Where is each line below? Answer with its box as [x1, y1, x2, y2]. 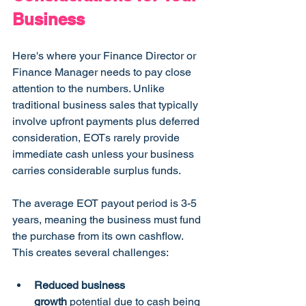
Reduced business [34, 279, 128, 292]
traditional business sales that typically [12, 98, 201, 112]
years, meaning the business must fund [12, 213, 204, 227]
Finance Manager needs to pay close [12, 66, 194, 79]
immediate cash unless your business [12, 148, 197, 161]
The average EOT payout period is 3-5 [12, 197, 199, 210]
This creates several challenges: [12, 246, 169, 260]
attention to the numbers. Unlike [12, 82, 167, 96]
